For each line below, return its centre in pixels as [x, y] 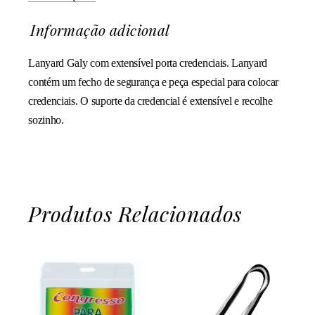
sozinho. [46, 120]
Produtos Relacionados [135, 214]
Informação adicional [100, 30]
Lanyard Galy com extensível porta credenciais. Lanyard [148, 63]
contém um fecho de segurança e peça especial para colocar [154, 82]
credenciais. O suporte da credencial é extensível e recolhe [150, 101]
